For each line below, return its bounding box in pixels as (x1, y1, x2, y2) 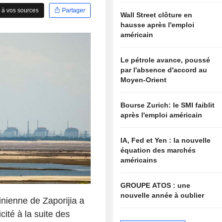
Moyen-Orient (120, 76, 167, 84)
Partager (60, 6, 86, 14)
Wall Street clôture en (120, 11, 193, 19)
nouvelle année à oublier (120, 191, 205, 200)
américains (120, 156, 158, 165)
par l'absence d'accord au (120, 66, 208, 74)
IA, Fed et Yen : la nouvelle (120, 136, 211, 145)
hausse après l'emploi (120, 21, 195, 29)
